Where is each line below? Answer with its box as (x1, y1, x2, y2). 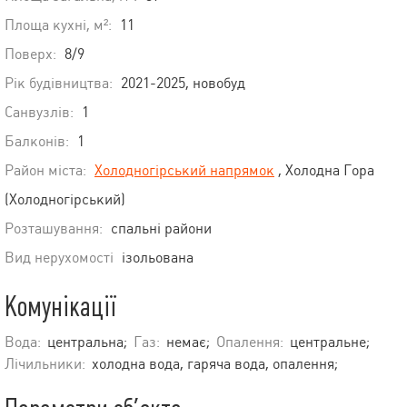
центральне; (290, 333, 370, 352)
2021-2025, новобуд (121, 74, 245, 93)
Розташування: (5, 220, 103, 238)
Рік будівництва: (5, 74, 113, 93)
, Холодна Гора (274, 162, 374, 180)
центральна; (47, 333, 127, 352)
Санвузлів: (5, 104, 74, 122)
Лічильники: (5, 355, 85, 373)
